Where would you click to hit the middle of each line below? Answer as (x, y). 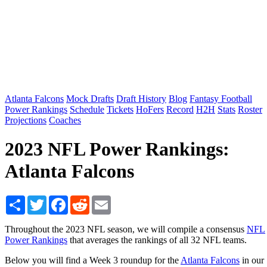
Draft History (141, 99)
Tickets (120, 109)
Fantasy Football (221, 99)
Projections (26, 120)
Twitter (60, 200)
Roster (250, 109)
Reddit (102, 200)
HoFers (150, 109)
